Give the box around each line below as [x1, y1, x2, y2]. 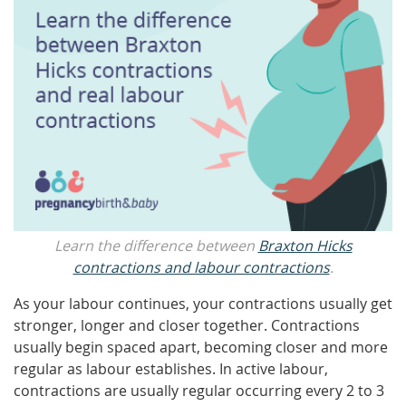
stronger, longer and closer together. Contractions [14, 315, 360, 335]
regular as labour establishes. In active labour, [14, 359, 328, 379]
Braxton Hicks [257, 236, 353, 256]
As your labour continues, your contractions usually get [14, 294, 392, 314]
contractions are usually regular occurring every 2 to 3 [14, 381, 384, 401]
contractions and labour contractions [72, 257, 330, 277]
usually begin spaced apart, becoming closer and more [14, 337, 388, 357]
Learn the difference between [53, 236, 258, 256]
